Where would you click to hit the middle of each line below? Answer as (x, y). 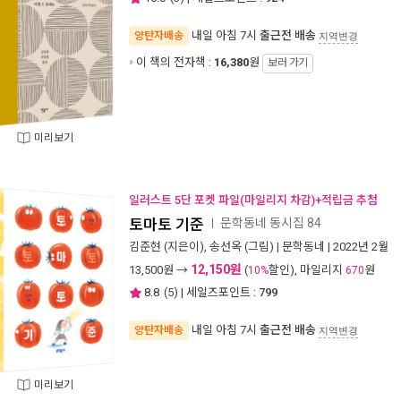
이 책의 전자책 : (175, 62)
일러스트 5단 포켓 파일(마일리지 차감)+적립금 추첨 (253, 200)
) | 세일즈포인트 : (215, 292)
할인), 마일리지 (307, 269)
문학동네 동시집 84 (271, 223)
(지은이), (185, 246)
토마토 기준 (166, 224)
